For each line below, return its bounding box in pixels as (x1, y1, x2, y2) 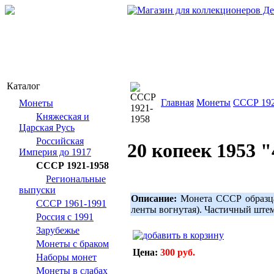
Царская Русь (19, 122, 75, 133)
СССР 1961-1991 (36, 198, 106, 209)
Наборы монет (36, 252, 97, 262)
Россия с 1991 (36, 212, 94, 222)
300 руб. (160, 246, 195, 257)
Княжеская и (36, 111, 89, 122)
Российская (36, 136, 84, 146)
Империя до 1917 (19, 147, 91, 157)
